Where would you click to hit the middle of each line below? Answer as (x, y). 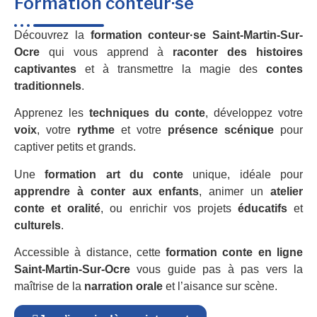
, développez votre (254, 113)
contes (284, 69)
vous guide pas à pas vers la (217, 269)
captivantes (45, 69)
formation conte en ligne (235, 252)
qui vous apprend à (106, 52)
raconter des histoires (238, 52)
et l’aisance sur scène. (220, 286)
